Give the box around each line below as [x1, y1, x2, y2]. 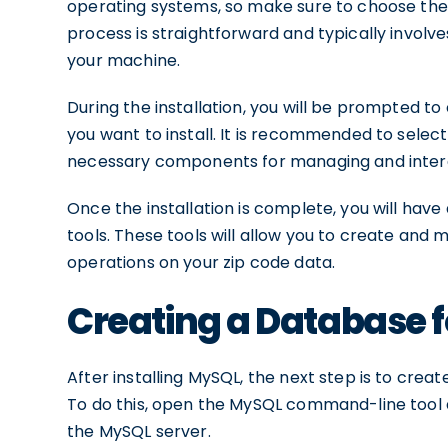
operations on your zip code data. [67, 251, 336, 274]
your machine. [67, 49, 181, 72]
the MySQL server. [67, 420, 211, 443]
